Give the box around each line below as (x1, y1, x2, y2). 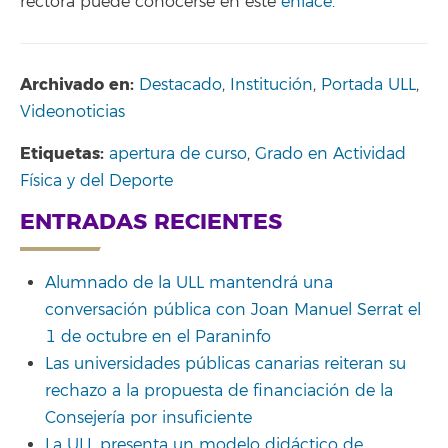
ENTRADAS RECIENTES (20, 208, 282, 236)
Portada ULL (321, 75, 416, 95)
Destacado (139, 75, 222, 95)
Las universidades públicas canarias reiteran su (45, 353, 406, 374)
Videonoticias (20, 102, 125, 122)
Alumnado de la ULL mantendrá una (45, 272, 333, 293)
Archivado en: (20, 74, 134, 95)
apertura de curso (109, 143, 247, 164)
